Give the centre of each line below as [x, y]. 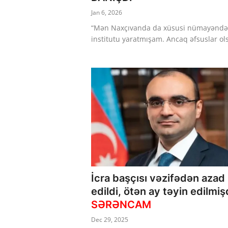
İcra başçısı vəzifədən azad [158, 178]
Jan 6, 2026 [107, 13]
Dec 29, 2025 [110, 219]
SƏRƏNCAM [121, 204]
